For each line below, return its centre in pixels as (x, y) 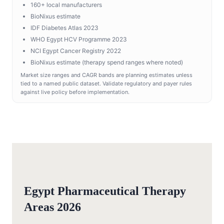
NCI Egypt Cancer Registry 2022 (76, 51)
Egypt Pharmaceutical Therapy (105, 191)
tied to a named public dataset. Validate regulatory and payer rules (106, 84)
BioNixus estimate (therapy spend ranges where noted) (107, 62)
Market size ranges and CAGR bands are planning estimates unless (106, 75)
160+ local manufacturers (66, 5)
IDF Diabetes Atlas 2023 (64, 28)
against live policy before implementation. (75, 92)
